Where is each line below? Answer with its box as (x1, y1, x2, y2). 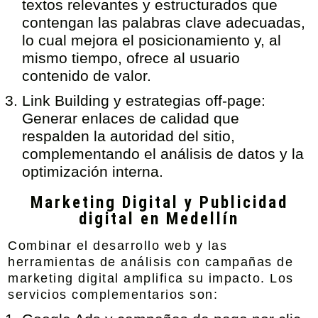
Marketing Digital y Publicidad (30, 193, 288, 212)
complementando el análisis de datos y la (22, 146, 305, 162)
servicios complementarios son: (8, 287, 219, 302)
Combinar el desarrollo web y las (8, 238, 228, 253)
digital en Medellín (79, 209, 239, 229)
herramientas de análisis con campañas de (8, 255, 294, 269)
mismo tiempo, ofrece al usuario (22, 50, 241, 66)
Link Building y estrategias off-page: (22, 92, 266, 109)
